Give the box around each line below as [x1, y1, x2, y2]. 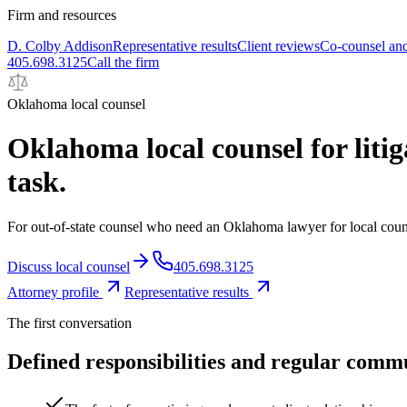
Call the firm [87, 55, 159, 70]
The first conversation [7, 314, 132, 331]
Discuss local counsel [7, 258, 130, 274]
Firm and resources [7, 7, 116, 23]
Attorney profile [7, 283, 103, 300]
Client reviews [237, 38, 320, 54]
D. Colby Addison [7, 38, 113, 54]
